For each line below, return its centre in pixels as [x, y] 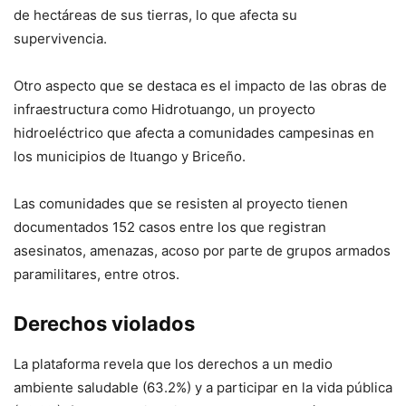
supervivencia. [60, 39]
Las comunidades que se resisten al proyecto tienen [181, 203]
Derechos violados [104, 324]
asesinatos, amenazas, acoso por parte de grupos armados [202, 251]
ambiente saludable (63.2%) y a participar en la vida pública [203, 387]
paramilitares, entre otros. [97, 274]
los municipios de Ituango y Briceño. [130, 156]
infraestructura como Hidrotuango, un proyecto [164, 109]
